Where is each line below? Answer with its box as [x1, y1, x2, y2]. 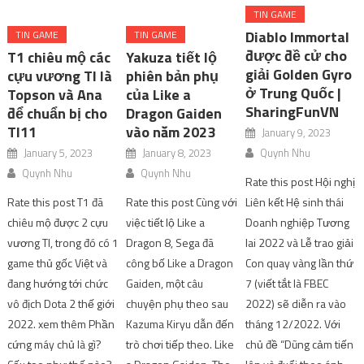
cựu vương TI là [7, 64, 113, 87]
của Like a [126, 83, 192, 106]
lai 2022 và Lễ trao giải [245, 233, 353, 251]
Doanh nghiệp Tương [245, 213, 349, 231]
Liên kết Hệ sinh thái [245, 193, 344, 210]
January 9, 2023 [261, 123, 331, 141]
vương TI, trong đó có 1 [7, 233, 119, 251]
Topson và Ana [7, 83, 103, 106]
